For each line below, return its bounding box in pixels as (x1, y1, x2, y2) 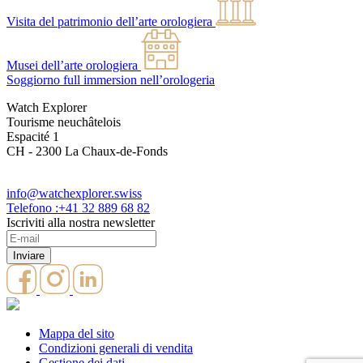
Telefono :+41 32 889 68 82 (6, 201, 150, 216)
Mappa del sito (39, 327, 114, 341)
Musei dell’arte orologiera (6, 58, 138, 73)
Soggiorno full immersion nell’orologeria (6, 73, 215, 88)
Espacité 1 (6, 130, 59, 144)
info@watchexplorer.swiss (6, 186, 142, 201)
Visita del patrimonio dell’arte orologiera (6, 15, 212, 29)
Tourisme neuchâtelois (6, 115, 121, 130)
